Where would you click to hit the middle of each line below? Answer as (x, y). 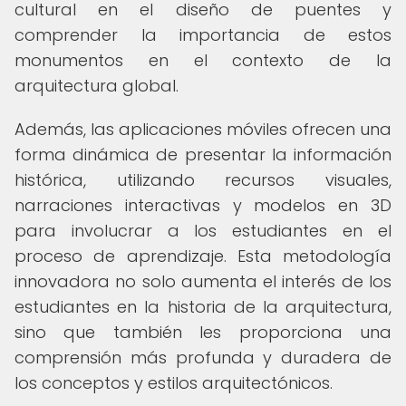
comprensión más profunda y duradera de (203, 358)
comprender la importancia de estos (203, 35)
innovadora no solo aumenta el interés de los (203, 281)
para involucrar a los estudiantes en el (203, 231)
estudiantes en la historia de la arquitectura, (203, 307)
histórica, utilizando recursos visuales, (203, 180)
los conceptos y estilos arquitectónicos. (174, 383)
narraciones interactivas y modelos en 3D (203, 205)
